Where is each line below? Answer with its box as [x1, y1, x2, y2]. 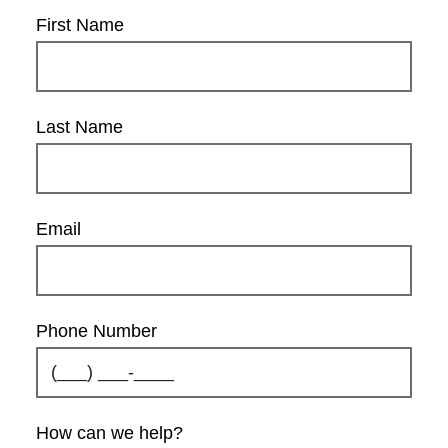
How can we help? [36, 423, 183, 444]
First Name [36, 15, 124, 36]
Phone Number [36, 321, 157, 342]
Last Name [36, 117, 123, 138]
